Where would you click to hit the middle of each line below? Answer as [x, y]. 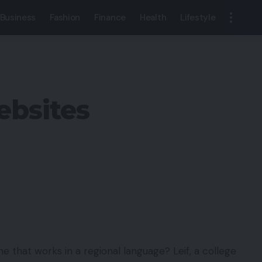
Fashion [65, 18]
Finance [110, 18]
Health [153, 18]
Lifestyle [198, 18]
